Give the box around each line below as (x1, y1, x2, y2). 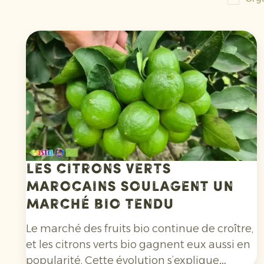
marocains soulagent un (26, 180, 233, 195)
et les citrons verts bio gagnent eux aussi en (26, 238, 250, 252)
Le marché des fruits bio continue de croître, (26, 222, 253, 236)
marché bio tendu (26, 198, 174, 213)
